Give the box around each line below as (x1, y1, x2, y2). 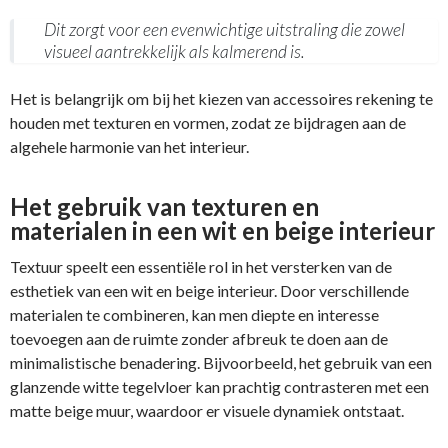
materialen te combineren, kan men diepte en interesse (10, 304, 379, 324)
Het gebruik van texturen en (10, 191, 319, 221)
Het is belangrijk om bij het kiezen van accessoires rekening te (10, 88, 433, 108)
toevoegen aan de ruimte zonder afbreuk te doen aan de (10, 328, 388, 348)
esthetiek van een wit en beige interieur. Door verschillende (10, 280, 409, 300)
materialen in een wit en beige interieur (10, 215, 435, 245)
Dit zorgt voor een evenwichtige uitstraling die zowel (44, 18, 405, 40)
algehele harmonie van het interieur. (10, 136, 249, 156)
